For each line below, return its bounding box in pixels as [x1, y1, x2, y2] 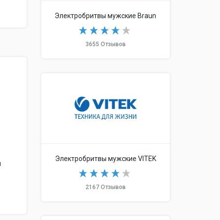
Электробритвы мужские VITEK [55, 154, 156, 163]
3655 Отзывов [85, 40, 126, 48]
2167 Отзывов [85, 183, 126, 191]
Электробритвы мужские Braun [55, 11, 157, 20]
